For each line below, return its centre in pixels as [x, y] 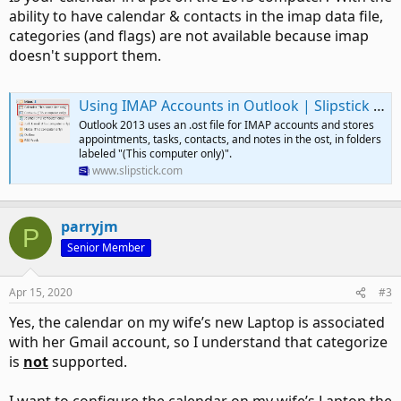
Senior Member [106, 248]
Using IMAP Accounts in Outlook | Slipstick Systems [226, 106]
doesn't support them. [85, 55]
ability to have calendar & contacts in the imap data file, [196, 16]
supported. [88, 362]
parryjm [90, 227]
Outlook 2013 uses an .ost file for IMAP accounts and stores [226, 125]
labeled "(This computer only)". [155, 154]
